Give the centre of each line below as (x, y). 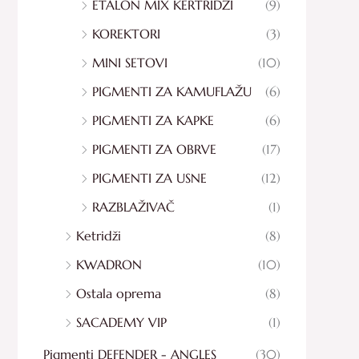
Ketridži (99, 235)
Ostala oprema (119, 293)
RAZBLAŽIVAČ (133, 206)
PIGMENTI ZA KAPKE (153, 120)
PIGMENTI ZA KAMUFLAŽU (172, 91)
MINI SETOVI (130, 62)
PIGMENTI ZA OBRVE (154, 149)
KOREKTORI (126, 33)
